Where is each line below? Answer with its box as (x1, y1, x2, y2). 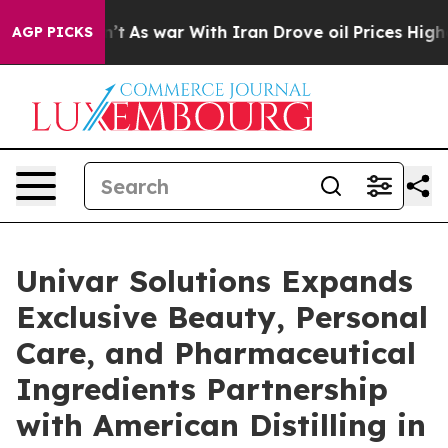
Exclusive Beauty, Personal (16, 298, 428, 336)
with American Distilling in (16, 406, 426, 444)
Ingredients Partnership (16, 370, 388, 408)
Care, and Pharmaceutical (16, 334, 416, 372)
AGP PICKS (12, 23, 93, 41)
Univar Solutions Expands (16, 262, 413, 300)
